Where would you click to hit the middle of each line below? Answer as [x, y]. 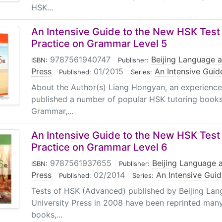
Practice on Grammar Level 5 [99, 44]
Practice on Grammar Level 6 [99, 147]
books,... [47, 215]
